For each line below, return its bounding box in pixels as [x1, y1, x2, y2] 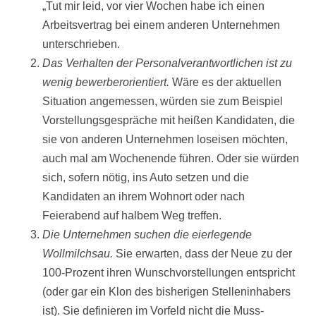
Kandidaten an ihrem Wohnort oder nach [42, 190, 245, 203]
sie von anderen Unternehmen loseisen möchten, [42, 133, 288, 146]
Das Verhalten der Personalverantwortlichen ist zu [42, 57, 292, 70]
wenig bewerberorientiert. [42, 76, 169, 89]
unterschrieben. [42, 38, 120, 51]
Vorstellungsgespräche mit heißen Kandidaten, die [42, 114, 295, 127]
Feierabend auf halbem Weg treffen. [42, 209, 221, 222]
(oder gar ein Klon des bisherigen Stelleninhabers [42, 286, 291, 298]
